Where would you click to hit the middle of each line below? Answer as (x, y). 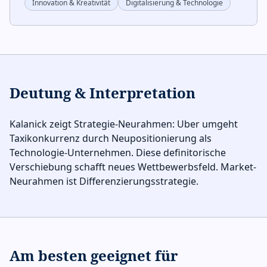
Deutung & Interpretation (103, 93)
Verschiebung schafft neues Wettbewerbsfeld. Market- (133, 167)
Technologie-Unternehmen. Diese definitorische (118, 153)
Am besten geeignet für (94, 255)
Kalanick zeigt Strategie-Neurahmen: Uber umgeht (124, 124)
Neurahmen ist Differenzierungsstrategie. (104, 181)
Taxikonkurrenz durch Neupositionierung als (111, 138)
